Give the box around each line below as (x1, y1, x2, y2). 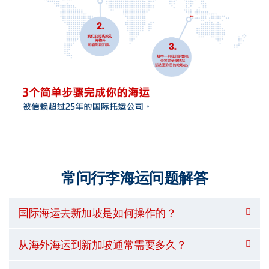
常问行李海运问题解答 (61, 167, 208, 189)
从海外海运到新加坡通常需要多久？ (18, 237, 187, 252)
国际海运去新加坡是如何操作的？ (18, 205, 177, 220)
